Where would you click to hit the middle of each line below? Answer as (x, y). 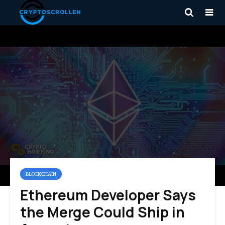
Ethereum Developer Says (108, 195)
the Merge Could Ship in (102, 212)
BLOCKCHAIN (41, 174)
